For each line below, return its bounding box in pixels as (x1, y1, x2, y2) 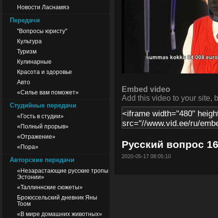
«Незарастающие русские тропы (17, 167, 109, 174)
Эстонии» (17, 174, 44, 180)
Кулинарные (17, 58, 52, 65)
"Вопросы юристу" (17, 28, 67, 34)
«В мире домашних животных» (17, 211, 102, 217)
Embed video (122, 85, 170, 93)
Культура (17, 38, 42, 44)
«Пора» (17, 144, 38, 150)
